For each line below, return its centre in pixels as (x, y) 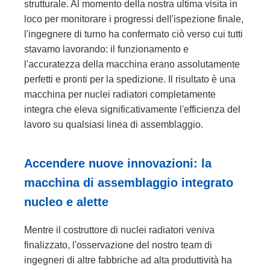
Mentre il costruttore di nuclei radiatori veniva (119, 230)
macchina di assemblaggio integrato (129, 183)
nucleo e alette (66, 202)
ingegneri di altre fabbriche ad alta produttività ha (128, 260)
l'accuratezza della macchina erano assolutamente (132, 64)
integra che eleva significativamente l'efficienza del (132, 109)
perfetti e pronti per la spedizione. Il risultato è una (130, 79)
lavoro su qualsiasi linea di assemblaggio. (114, 124)
